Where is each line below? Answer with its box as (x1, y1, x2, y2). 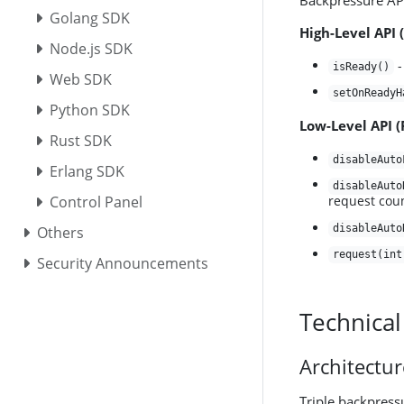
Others (36, 222, 84, 243)
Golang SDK (50, 7, 131, 28)
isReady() (332, 60, 390, 73)
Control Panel (50, 191, 143, 212)
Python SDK (50, 99, 131, 120)
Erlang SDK (50, 161, 125, 181)
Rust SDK (50, 130, 113, 151)
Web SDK (50, 69, 113, 89)
